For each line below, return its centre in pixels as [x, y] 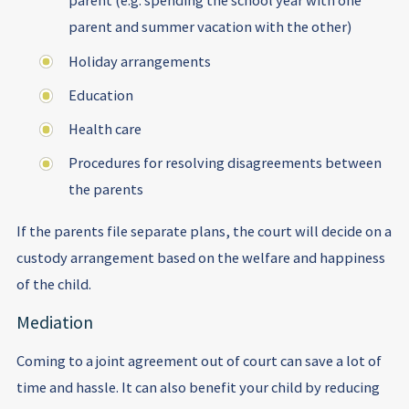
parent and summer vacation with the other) [210, 27]
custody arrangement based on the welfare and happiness [200, 257]
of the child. [53, 283]
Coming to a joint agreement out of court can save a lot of [199, 361]
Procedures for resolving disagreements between [225, 163]
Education [101, 94]
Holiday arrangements [140, 61]
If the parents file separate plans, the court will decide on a [204, 231]
